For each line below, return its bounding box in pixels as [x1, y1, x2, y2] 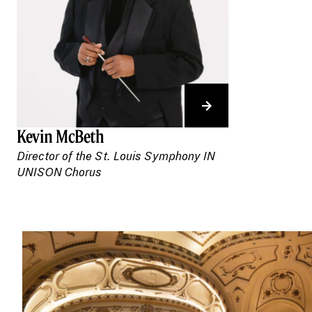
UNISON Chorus [17, 166, 102, 180]
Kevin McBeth [17, 125, 104, 148]
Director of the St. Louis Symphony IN [17, 150, 215, 164]
